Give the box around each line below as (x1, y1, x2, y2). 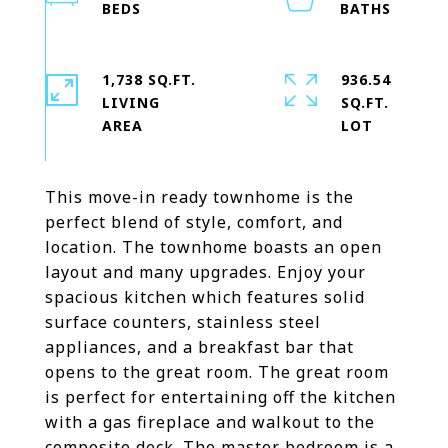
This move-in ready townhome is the (45, 186, 354, 208)
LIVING (102, 93, 160, 112)
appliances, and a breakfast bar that (45, 336, 354, 358)
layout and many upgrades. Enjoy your (45, 261, 366, 283)
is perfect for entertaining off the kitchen (45, 386, 396, 408)
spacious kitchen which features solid (45, 286, 365, 308)
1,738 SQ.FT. (102, 70, 196, 89)
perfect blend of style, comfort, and (45, 211, 343, 233)
